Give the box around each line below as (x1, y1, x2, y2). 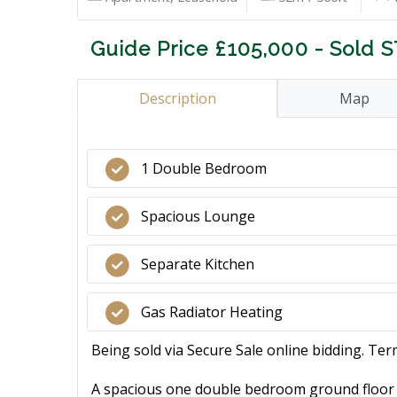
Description (138, 89, 216, 108)
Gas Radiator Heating (141, 302, 283, 322)
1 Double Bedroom (141, 159, 267, 178)
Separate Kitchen (141, 254, 254, 274)
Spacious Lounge (141, 206, 255, 226)
